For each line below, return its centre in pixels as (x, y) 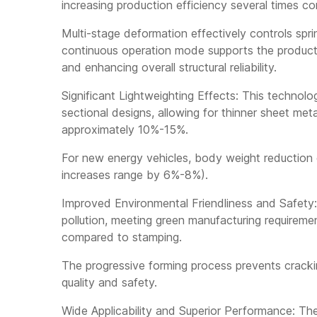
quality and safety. (109, 283)
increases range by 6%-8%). (135, 175)
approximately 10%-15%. (125, 130)
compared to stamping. (122, 237)
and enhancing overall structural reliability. (169, 68)
